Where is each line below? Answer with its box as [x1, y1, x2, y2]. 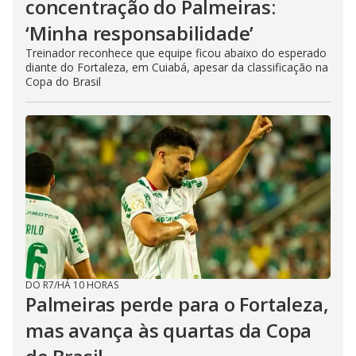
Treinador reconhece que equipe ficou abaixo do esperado [25, 45, 327, 61]
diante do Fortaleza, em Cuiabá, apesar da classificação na [25, 60, 328, 75]
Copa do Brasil [25, 74, 101, 90]
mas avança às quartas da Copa [25, 317, 312, 344]
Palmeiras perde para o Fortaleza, [25, 291, 329, 318]
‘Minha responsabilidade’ [25, 20, 254, 47]
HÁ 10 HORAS [57, 278, 118, 292]
